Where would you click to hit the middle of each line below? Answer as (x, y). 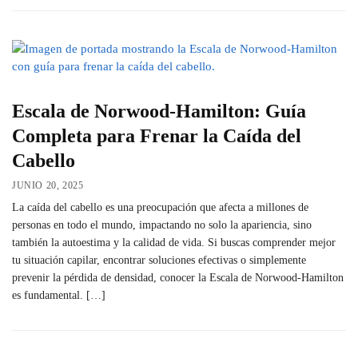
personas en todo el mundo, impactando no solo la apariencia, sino (162, 225)
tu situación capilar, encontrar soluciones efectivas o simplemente (159, 260)
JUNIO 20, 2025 (48, 185)
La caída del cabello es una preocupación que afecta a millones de (160, 207)
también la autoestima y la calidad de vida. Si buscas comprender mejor (174, 242)
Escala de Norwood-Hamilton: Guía (159, 111)
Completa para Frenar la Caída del (157, 136)
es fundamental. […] (59, 295)
